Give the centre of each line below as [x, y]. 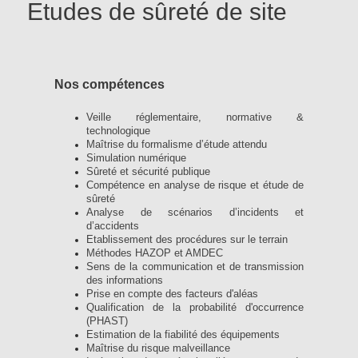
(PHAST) [107, 321]
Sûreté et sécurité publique [148, 171]
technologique [118, 131]
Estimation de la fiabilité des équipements [183, 334]
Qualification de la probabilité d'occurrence [195, 307]
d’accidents [113, 226]
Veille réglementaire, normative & [195, 117]
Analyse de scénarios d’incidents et [195, 212]
